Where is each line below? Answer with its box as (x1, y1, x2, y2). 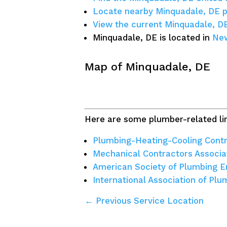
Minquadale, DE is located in (93, 32, 213, 43)
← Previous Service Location (84, 195, 204, 206)
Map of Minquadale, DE (84, 60, 210, 73)
